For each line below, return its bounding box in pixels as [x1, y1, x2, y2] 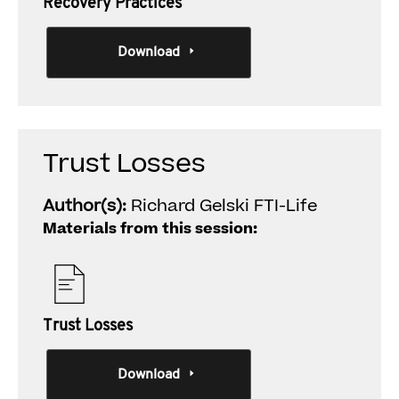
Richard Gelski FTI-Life [131, 194, 317, 218]
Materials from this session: [43, 218, 257, 240]
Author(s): [43, 194, 131, 218]
